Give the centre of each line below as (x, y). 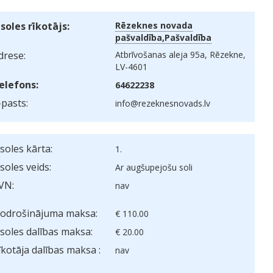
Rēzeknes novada (154, 25)
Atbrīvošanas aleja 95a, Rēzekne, (181, 55)
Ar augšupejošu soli (154, 167)
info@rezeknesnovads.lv (163, 103)
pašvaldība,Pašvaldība (164, 37)
